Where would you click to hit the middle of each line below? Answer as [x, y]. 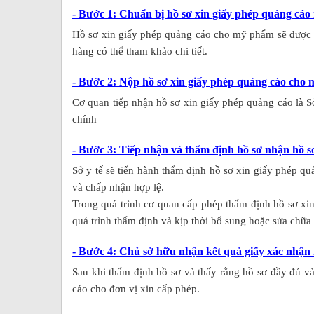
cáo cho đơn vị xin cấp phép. [136, 288]
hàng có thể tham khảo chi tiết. [140, 51]
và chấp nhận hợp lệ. [118, 187]
